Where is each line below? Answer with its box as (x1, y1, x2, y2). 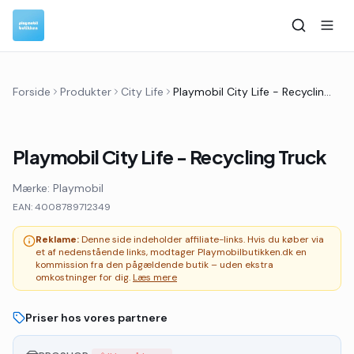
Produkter (60, 85, 111, 99)
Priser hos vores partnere (25, 311, 168, 325)
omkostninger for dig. (36, 271, 133, 284)
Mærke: (13, 181, 53, 195)
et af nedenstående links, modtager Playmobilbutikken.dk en (36, 246, 307, 258)
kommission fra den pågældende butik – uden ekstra (36, 258, 273, 271)
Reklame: (36, 233, 79, 246)
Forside (13, 85, 51, 99)
